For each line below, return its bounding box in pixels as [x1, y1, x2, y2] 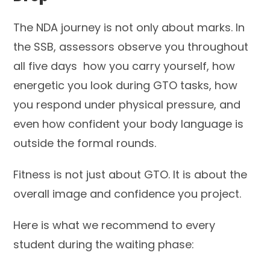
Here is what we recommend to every [13, 217, 216, 233]
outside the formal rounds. [13, 135, 157, 151]
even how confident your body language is [13, 116, 244, 131]
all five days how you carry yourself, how [13, 58, 236, 74]
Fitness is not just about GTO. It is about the [13, 166, 248, 182]
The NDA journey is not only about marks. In [13, 19, 245, 35]
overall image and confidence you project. [13, 186, 242, 201]
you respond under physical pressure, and [13, 96, 241, 112]
